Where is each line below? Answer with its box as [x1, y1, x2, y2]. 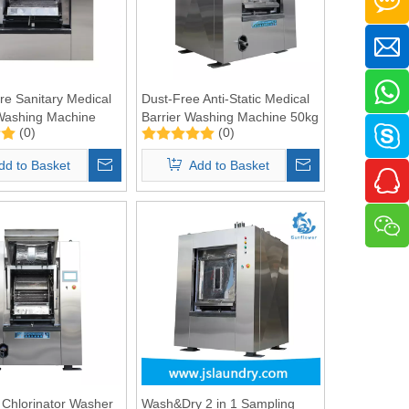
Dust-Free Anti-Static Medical [141, 90, 309, 106]
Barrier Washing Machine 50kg [141, 109, 319, 124]
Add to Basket [188, 157, 269, 173]
